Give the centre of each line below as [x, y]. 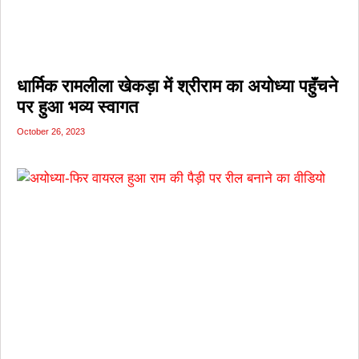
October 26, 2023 [51, 131]
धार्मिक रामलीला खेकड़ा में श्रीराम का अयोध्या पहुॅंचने [177, 86]
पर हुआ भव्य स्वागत [80, 107]
